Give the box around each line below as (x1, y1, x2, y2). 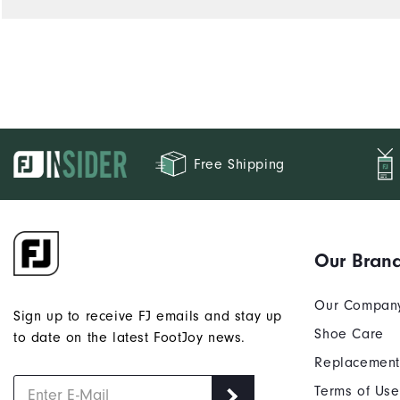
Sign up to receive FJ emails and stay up (13, 307, 283, 324)
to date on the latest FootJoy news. (13, 329, 246, 346)
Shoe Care (314, 325, 384, 342)
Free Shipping (194, 155, 285, 172)
